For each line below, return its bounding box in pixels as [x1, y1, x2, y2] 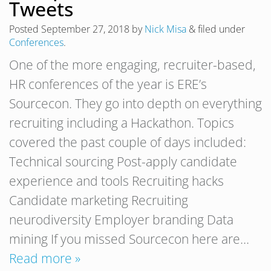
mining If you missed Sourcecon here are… [9, 230, 249, 248]
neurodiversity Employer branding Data [9, 211, 233, 229]
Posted [9, 22, 41, 36]
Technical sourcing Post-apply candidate [9, 153, 237, 171]
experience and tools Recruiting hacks [9, 172, 224, 190]
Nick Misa [145, 22, 186, 36]
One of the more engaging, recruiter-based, [9, 56, 256, 74]
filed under [195, 22, 245, 36]
